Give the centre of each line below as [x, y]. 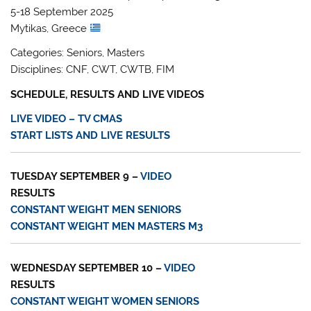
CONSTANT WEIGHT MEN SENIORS [96, 210]
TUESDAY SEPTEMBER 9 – [76, 177]
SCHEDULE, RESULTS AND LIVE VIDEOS [108, 94]
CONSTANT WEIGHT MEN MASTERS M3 [107, 227]
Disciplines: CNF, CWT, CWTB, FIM [93, 70]
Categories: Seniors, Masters [78, 53]
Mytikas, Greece [50, 28]
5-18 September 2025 [62, 11]
